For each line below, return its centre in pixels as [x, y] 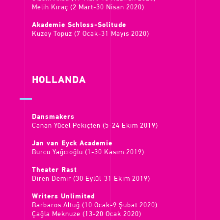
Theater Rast [55, 170]
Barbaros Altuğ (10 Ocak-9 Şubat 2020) [95, 206]
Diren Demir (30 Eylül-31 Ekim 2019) [91, 179]
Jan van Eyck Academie [72, 144]
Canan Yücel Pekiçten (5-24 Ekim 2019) [95, 126]
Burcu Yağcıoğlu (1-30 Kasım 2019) [88, 152]
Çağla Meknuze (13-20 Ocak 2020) [87, 214]
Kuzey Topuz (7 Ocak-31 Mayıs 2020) [91, 34]
